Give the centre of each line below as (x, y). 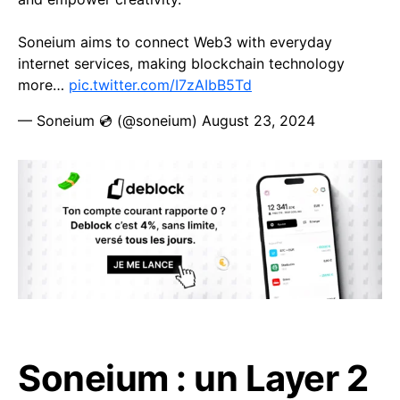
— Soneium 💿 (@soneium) (110, 121)
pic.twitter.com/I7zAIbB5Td (160, 85)
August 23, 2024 (258, 121)
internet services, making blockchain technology (181, 63)
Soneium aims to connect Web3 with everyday (175, 42)
